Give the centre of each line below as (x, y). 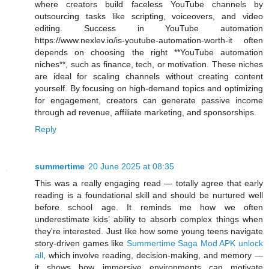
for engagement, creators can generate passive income (149, 100)
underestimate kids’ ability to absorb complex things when (149, 219)
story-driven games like (81, 243)
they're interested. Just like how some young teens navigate (149, 231)
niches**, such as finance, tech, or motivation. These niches (149, 64)
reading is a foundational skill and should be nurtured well (149, 195)
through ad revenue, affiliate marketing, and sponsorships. (146, 112)
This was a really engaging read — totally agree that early (149, 183)
